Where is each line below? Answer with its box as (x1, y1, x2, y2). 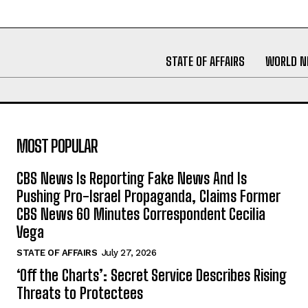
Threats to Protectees (16, 284, 143, 303)
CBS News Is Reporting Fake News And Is (16, 169, 247, 188)
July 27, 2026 (101, 247, 156, 258)
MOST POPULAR (16, 136, 98, 157)
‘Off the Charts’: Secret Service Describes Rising (16, 266, 287, 285)
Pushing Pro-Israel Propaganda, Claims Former (16, 187, 280, 206)
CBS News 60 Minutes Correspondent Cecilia (16, 205, 265, 224)
